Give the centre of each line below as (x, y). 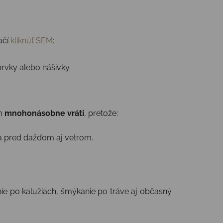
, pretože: (101, 113)
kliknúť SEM (32, 40)
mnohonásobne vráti (44, 113)
